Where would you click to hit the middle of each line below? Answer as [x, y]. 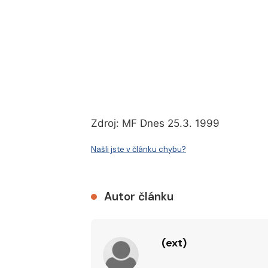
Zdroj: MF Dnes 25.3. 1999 [155, 124]
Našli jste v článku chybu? [138, 150]
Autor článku [139, 197]
